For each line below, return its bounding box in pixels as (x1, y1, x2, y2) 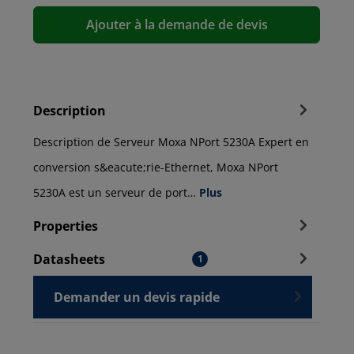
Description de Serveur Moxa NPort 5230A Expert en (33, 134, 309, 150)
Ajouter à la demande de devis (85, 16, 268, 34)
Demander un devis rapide (54, 288, 220, 307)
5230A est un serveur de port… (33, 185, 199, 201)
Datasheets (33, 250, 105, 269)
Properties (33, 217, 98, 235)
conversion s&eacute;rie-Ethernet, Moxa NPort (33, 160, 278, 175)
